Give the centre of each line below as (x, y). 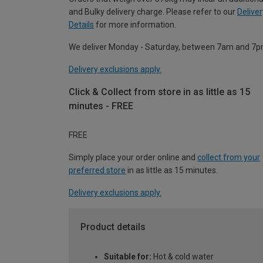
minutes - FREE (101, 106)
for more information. (135, 24)
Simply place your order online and (133, 158)
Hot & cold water (183, 257)
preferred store (97, 171)
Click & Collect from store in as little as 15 (159, 92)
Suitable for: (128, 257)
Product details (113, 227)
